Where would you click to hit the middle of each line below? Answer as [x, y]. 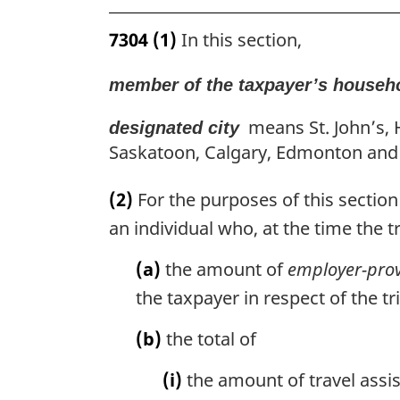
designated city [174, 128]
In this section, [239, 40]
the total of [209, 339]
